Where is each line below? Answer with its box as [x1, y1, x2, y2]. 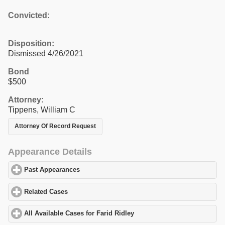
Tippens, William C [8, 105, 75, 114]
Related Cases [24, 188, 68, 195]
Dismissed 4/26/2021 [8, 49, 83, 58]
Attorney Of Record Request [15, 123, 96, 130]
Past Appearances [24, 166, 80, 174]
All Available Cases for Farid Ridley [24, 210, 135, 217]
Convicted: [8, 11, 50, 20]
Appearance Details [8, 146, 92, 157]
